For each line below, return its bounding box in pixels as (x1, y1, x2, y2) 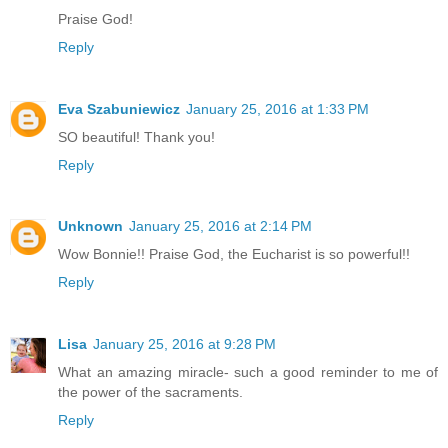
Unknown (58, 218, 123, 235)
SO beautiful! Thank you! (58, 128, 215, 145)
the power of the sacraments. (58, 384, 243, 401)
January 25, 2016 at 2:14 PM (129, 218, 312, 235)
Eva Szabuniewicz (58, 100, 180, 117)
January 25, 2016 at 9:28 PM (93, 336, 276, 353)
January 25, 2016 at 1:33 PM (186, 100, 369, 117)
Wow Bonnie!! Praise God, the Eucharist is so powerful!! (58, 246, 410, 263)
